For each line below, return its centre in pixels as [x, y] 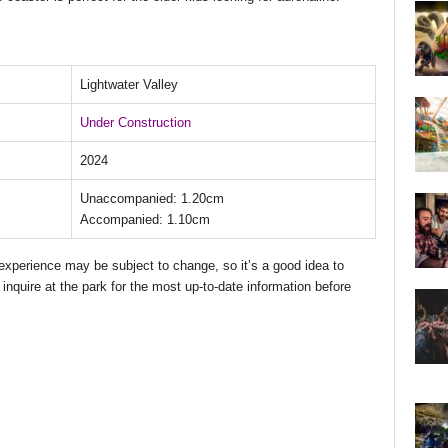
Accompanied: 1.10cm [144, 219]
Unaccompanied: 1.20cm [151, 198]
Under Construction [135, 122]
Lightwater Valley [128, 84]
